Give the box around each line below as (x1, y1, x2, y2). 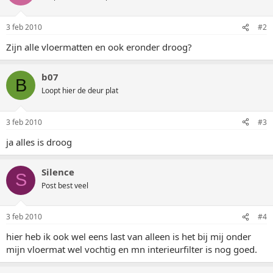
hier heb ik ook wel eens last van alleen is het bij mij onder (6, 230, 251, 243)
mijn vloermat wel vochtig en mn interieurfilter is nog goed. (6, 243, 257, 255)
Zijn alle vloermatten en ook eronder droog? (6, 41, 192, 53)
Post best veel (41, 180, 88, 191)
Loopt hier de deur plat (41, 85, 118, 96)
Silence (41, 165, 74, 178)
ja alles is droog (6, 135, 72, 148)
